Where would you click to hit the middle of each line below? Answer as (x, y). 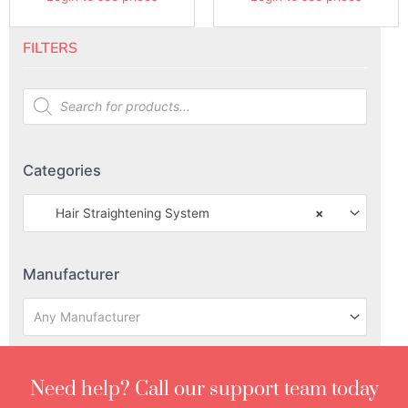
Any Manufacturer (87, 316)
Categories (62, 171)
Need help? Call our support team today (204, 389)
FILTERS (50, 48)
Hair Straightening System (121, 213)
